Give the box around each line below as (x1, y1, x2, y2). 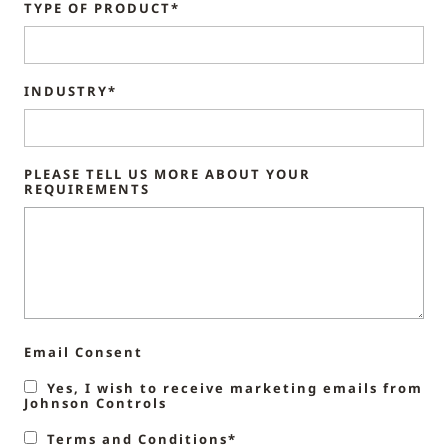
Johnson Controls (24, 394, 167, 413)
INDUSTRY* (24, 82, 117, 101)
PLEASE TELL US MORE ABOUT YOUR (24, 165, 311, 184)
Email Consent (24, 343, 143, 362)
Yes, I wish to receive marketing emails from (47, 379, 423, 398)
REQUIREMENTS (24, 180, 150, 199)
